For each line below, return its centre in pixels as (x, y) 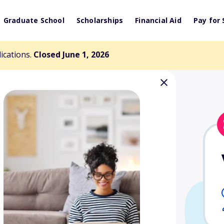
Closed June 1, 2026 (71, 54)
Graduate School (34, 20)
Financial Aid (158, 20)
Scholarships (100, 20)
